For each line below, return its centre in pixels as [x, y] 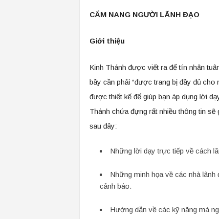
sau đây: [103, 126]
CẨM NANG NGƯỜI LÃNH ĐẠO [144, 14]
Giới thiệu [107, 41]
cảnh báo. [115, 186]
